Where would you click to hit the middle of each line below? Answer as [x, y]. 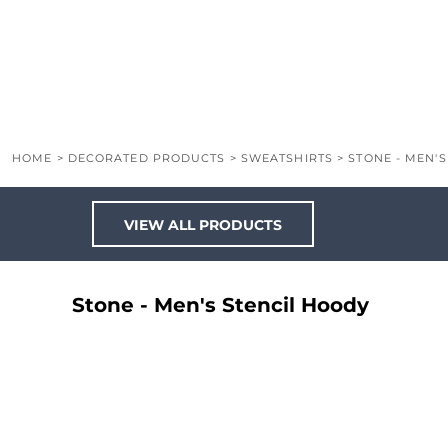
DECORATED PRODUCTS [146, 158]
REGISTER [62, 69]
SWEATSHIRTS [286, 158]
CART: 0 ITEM [72, 93]
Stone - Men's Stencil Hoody [220, 305]
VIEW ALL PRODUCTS [202, 225]
